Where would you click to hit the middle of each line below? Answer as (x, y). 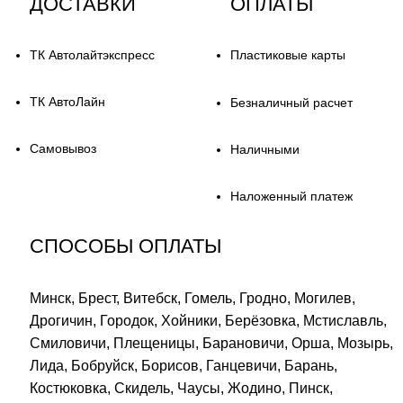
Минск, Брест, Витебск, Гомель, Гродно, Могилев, (193, 298)
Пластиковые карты (287, 54)
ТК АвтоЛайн (68, 101)
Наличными (264, 149)
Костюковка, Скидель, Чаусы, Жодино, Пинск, (182, 388)
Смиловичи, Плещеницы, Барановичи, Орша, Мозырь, (212, 343)
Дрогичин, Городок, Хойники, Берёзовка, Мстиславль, (209, 320)
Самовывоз (63, 148)
